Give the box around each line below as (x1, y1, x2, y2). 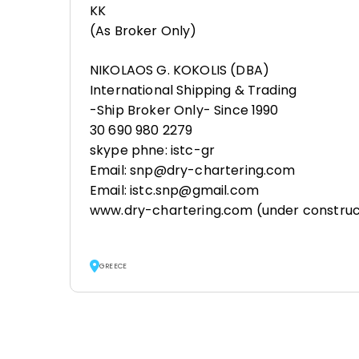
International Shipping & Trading (90, 81, 297, 99)
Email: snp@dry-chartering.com (90, 161, 296, 179)
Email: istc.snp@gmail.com (90, 181, 259, 200)
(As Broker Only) (90, 22, 197, 40)
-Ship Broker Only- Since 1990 (90, 101, 279, 119)
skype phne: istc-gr (90, 141, 216, 159)
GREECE (99, 260, 127, 271)
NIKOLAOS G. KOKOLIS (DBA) (90, 61, 269, 79)
